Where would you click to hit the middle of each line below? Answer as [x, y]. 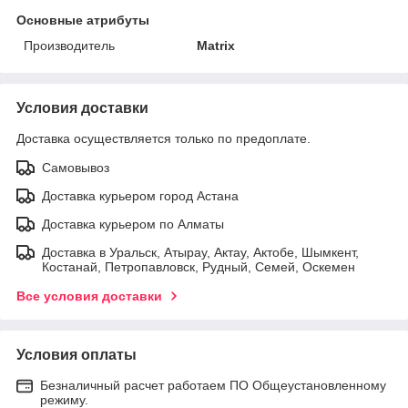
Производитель [69, 45]
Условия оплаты [76, 354]
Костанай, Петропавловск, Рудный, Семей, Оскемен [199, 266]
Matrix [216, 45]
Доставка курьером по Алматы [133, 224]
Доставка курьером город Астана [140, 195]
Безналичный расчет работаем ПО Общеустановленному [213, 385]
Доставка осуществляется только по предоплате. [163, 138]
